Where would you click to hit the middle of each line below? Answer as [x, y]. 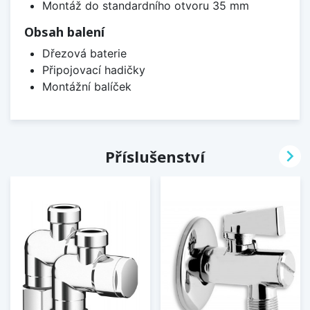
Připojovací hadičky [93, 70]
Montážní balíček [86, 86]
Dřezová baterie [84, 53]
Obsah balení [64, 31]
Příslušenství [155, 156]
